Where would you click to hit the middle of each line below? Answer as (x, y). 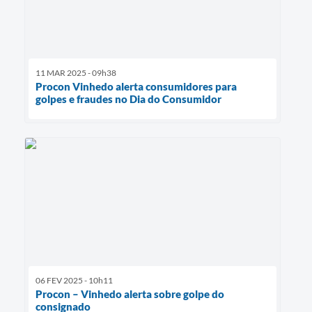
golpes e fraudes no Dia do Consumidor (128, 99)
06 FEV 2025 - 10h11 (74, 280)
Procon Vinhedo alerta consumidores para (136, 86)
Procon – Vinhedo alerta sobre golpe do (130, 294)
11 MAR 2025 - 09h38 (76, 72)
